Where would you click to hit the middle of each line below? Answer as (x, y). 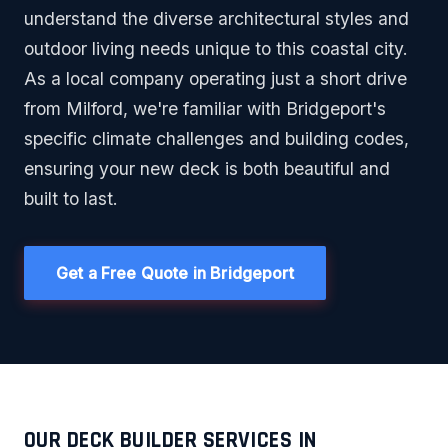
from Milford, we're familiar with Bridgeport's (205, 109)
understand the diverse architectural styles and (216, 19)
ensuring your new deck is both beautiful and (207, 169)
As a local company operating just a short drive (215, 79)
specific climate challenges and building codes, (216, 139)
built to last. (71, 199)
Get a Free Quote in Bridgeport (175, 272)
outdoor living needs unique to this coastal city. (216, 49)
